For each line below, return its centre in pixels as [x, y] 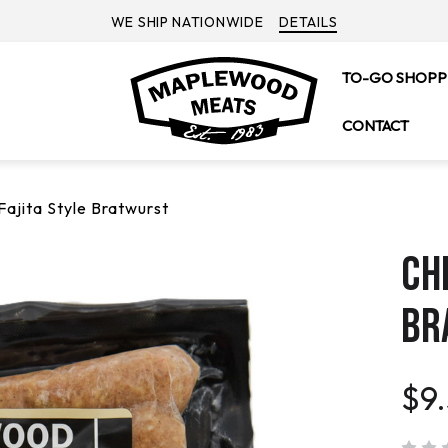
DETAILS [308, 21]
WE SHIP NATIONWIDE [187, 21]
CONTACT [375, 125]
